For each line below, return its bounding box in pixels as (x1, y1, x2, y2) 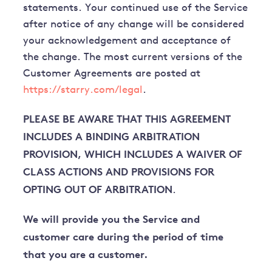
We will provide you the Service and (23, 212, 200, 226)
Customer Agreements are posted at (23, 69, 201, 80)
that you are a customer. (23, 248, 148, 261)
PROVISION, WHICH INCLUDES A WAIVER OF (23, 148, 243, 161)
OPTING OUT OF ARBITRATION (23, 183, 173, 196)
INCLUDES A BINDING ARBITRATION (23, 130, 200, 143)
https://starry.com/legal (23, 85, 143, 96)
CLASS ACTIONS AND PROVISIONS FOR (23, 165, 215, 178)
